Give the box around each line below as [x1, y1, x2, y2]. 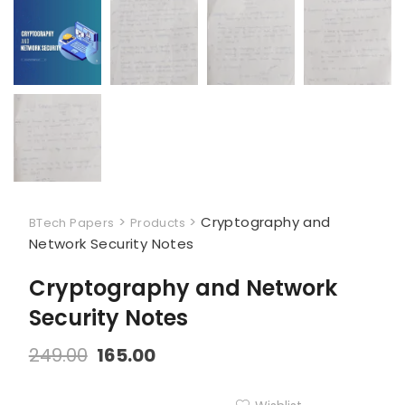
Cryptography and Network [28, 272, 337, 303]
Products [129, 213, 185, 231]
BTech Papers [28, 213, 115, 231]
